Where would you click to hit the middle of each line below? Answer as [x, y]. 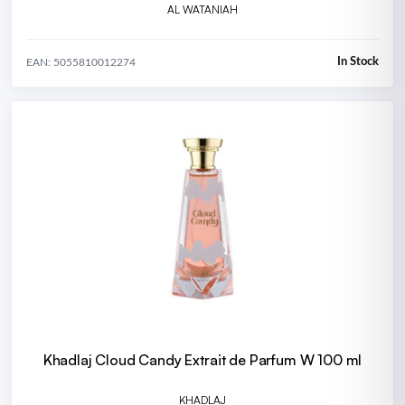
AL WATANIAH [202, 9]
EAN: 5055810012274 [81, 62]
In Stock [358, 62]
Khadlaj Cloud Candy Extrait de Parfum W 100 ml [202, 359]
